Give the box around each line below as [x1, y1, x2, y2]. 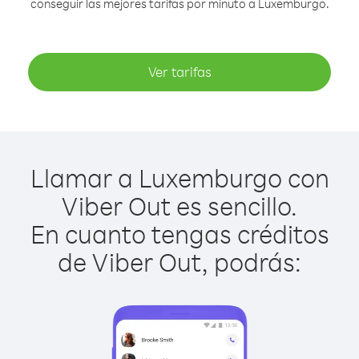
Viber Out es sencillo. [62, 189, 297, 222]
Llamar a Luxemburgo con [30, 161, 329, 194]
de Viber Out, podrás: [58, 245, 301, 278]
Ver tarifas [147, 63, 212, 80]
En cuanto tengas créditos [30, 217, 329, 250]
